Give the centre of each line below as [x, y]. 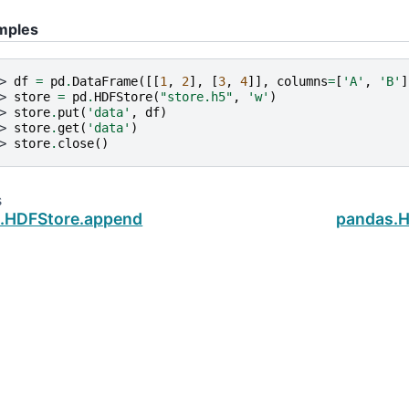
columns [302, 82]
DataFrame [105, 82]
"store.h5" [196, 97]
